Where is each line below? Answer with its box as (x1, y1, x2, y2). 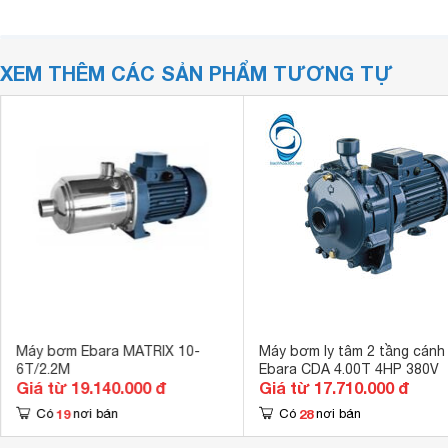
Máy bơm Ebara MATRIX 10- (15, 343, 200, 359)
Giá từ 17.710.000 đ (258, 378, 409, 397)
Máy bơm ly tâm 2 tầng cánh (258, 343, 445, 359)
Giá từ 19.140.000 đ (15, 378, 166, 397)
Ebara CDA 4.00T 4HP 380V (258, 361, 439, 377)
